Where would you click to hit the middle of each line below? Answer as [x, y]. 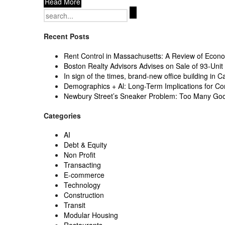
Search [54, 11]
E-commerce [84, 175]
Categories [62, 115]
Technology [82, 185]
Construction [84, 195]
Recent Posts [67, 36]
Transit [75, 205]
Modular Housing [91, 215]
